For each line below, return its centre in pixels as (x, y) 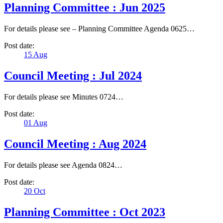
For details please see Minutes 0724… (64, 97)
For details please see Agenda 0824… (63, 165)
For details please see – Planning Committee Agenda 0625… (99, 29)
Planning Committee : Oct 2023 (85, 212)
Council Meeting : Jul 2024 (73, 76)
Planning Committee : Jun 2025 (85, 8)
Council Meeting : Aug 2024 (75, 144)
